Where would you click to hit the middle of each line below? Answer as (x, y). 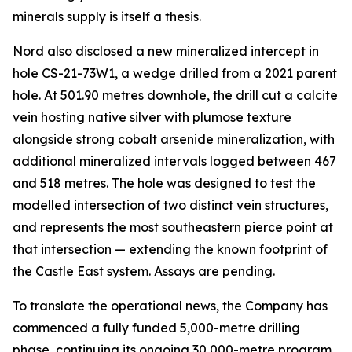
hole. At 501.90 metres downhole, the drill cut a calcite (175, 95)
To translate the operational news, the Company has (170, 306)
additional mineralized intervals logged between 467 (174, 161)
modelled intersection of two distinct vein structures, (170, 205)
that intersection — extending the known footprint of (170, 249)
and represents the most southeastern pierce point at (173, 227)
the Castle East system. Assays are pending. (144, 271)
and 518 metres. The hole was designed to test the (164, 183)
